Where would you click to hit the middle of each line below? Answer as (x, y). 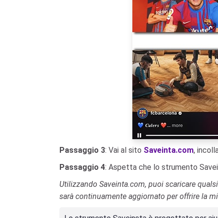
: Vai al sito (124, 150)
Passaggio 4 (82, 167)
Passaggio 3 (82, 150)
